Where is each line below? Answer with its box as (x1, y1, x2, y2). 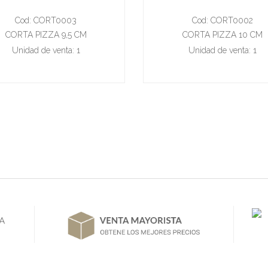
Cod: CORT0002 (191, 15, 253, 25)
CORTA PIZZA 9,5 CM (5, 29, 87, 39)
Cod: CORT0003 (15, 15, 77, 25)
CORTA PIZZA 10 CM (182, 29, 263, 39)
